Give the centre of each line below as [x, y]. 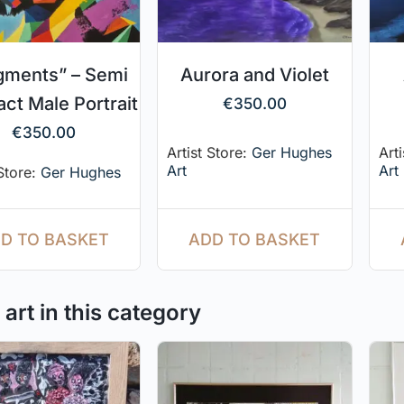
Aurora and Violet [254, 74]
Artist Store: [210, 153]
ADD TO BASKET [255, 239]
